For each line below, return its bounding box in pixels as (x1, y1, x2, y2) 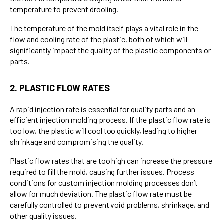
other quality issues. (10, 210, 78, 220)
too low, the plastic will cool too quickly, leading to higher (10, 125, 197, 135)
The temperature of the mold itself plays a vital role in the (10, 23, 198, 33)
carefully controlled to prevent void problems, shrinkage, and (10, 199, 209, 209)
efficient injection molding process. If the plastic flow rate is (10, 114, 211, 124)
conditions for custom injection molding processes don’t (10, 177, 198, 187)
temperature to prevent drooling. (10, 4, 118, 14)
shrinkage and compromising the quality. (10, 136, 143, 146)
